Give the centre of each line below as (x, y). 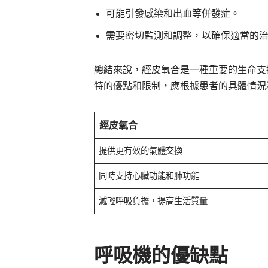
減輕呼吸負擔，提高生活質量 (153, 201)
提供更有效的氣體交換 (141, 150)
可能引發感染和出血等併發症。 (173, 13)
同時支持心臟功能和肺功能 (149, 176)
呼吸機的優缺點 (161, 255)
